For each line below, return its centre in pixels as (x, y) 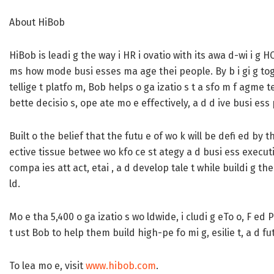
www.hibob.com (121, 266)
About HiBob (37, 23)
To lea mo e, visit (47, 266)
